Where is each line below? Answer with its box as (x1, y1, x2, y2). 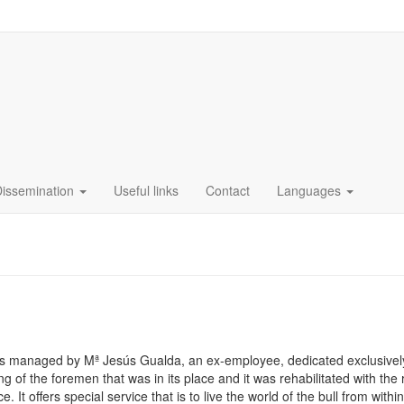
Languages (277, 181, 344, 199)
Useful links (114, 181, 179, 199)
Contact (206, 181, 250, 199)
